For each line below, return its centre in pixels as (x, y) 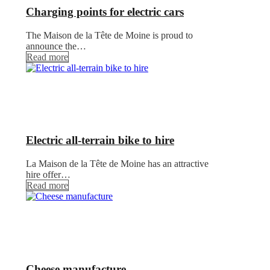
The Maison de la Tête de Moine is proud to (109, 35)
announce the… (56, 46)
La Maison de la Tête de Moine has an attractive (117, 164)
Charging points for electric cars (105, 11)
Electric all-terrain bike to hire (100, 140)
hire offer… (48, 175)
